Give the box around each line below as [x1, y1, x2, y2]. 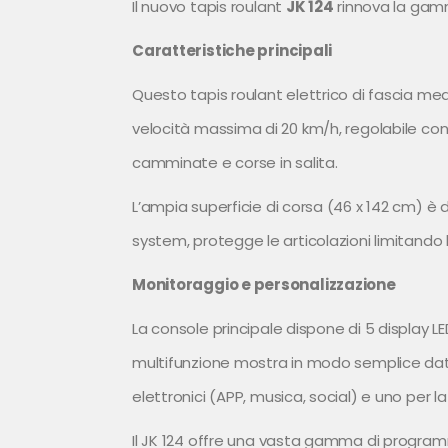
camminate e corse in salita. [132, 152, 338, 174]
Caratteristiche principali [132, 40, 333, 62]
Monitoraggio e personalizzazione [132, 274, 396, 296]
